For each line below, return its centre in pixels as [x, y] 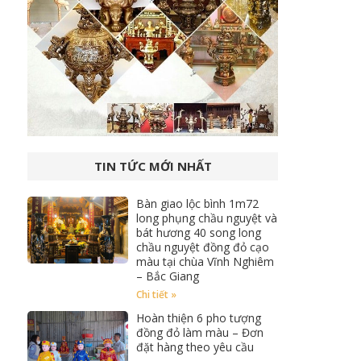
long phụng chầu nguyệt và [206, 218]
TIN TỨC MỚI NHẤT [153, 166]
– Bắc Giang [167, 276]
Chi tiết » [156, 295]
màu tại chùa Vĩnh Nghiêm [205, 262]
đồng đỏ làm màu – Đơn [199, 333]
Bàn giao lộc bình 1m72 [197, 204]
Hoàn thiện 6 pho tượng [198, 318]
